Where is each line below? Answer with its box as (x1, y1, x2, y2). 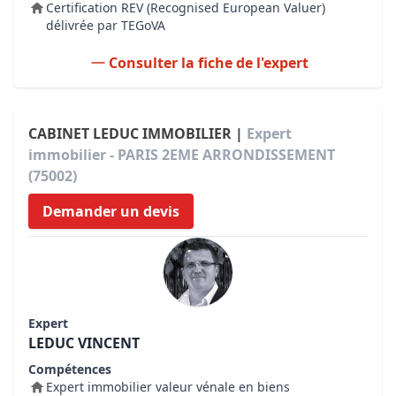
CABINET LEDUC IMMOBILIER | (28, 124, 247, 143)
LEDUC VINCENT (28, 333, 140, 353)
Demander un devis (42, 202, 179, 221)
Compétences (28, 361, 111, 377)
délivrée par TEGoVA (46, 17, 165, 34)
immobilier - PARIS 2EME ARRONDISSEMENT (28, 145, 335, 164)
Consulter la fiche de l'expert (109, 53, 308, 72)
